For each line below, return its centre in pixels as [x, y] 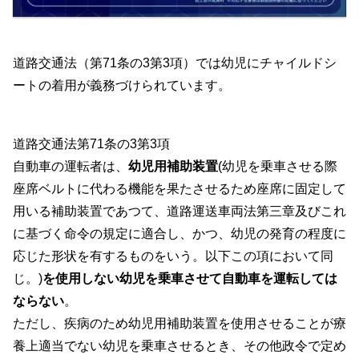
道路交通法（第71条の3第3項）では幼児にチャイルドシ [175, 63]
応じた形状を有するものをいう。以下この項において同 [173, 256]
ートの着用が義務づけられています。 [122, 86]
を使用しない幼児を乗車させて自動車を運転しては [190, 279]
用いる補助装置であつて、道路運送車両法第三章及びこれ [179, 212]
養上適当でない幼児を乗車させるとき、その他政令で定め [179, 346]
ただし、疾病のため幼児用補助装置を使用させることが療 [179, 324]
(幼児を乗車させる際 [278, 167]
